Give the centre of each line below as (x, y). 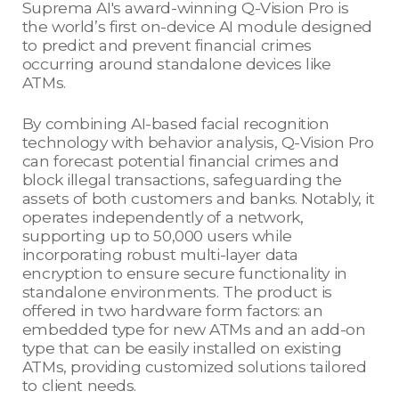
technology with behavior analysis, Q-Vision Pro (198, 142)
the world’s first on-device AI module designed (197, 27)
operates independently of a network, (163, 217)
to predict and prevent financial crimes (167, 45)
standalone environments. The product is (177, 292)
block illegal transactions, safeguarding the (182, 180)
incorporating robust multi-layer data (160, 255)
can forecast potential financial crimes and (180, 161)
